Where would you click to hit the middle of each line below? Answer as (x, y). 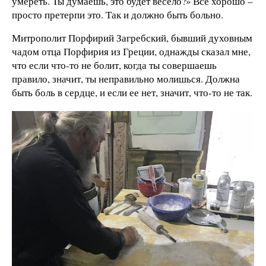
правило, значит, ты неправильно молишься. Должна (126, 79)
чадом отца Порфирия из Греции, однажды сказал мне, (131, 52)
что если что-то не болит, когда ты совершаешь (114, 65)
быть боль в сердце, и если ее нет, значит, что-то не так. (132, 93)
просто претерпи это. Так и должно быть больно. (118, 14)
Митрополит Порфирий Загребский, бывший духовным (132, 38)
